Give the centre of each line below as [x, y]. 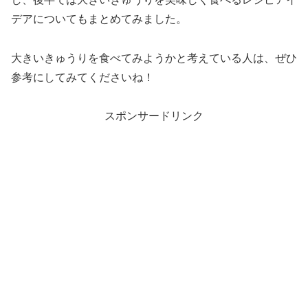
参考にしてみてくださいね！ [82, 77]
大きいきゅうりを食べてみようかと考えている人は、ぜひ [154, 58]
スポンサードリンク [154, 116]
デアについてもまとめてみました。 [99, 19]
